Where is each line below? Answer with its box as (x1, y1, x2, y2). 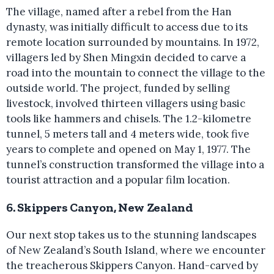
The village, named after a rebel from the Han (6, 5, 232, 18)
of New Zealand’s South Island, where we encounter (6, 243, 265, 257)
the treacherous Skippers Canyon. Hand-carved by (6, 259, 258, 272)
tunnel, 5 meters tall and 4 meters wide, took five (6, 127, 250, 141)
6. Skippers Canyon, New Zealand (6, 200, 193, 215)
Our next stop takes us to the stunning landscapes (6, 228, 256, 242)
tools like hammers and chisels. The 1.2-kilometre (6, 112, 251, 125)
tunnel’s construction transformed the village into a (6, 158, 264, 171)
